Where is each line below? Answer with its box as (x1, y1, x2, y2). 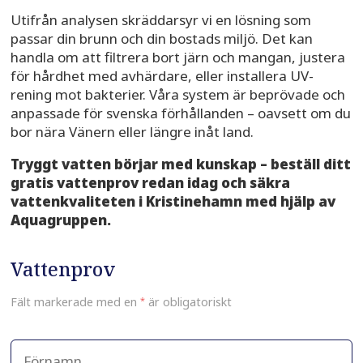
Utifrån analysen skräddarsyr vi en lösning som (10, 11, 311, 30)
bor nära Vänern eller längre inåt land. (10, 122, 254, 142)
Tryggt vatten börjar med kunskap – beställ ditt (10, 155, 351, 174)
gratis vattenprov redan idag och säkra (10, 173, 290, 193)
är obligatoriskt (144, 294, 232, 310)
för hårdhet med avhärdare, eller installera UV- (10, 66, 314, 86)
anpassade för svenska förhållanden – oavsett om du (10, 104, 351, 123)
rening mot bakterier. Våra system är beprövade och (10, 85, 345, 105)
